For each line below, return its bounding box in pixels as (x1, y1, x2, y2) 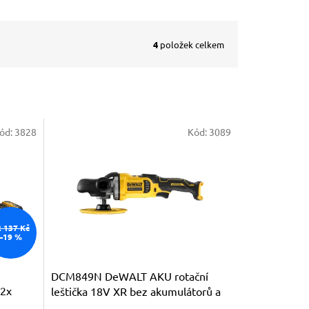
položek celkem (158, 38, 224, 50)
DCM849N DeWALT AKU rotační (50, 268, 208, 283)
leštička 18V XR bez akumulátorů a (50, 283, 221, 298)
